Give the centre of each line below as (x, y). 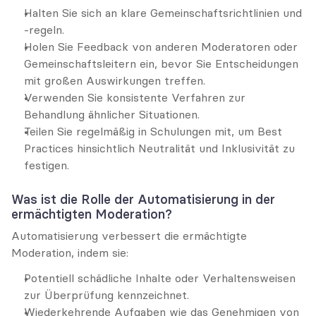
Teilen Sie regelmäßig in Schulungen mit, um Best (153, 131)
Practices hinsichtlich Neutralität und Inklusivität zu (159, 148)
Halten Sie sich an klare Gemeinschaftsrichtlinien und (163, 13)
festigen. (47, 165)
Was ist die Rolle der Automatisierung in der (143, 199)
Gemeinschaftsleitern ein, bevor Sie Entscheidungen (161, 63)
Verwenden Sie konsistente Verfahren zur (135, 97)
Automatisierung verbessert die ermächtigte (129, 236)
